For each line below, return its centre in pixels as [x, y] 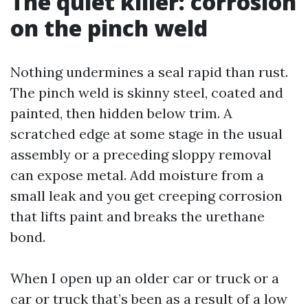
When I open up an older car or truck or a [145, 278]
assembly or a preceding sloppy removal [141, 154]
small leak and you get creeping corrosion [146, 196]
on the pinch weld [109, 28]
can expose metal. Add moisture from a [137, 175]
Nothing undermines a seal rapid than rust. [149, 72]
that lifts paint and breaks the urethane [137, 216]
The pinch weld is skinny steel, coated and [147, 92]
